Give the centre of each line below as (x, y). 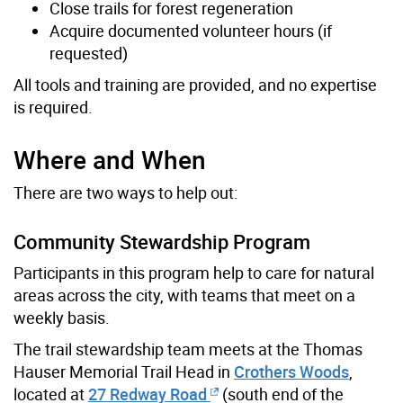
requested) (89, 54)
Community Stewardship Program (162, 242)
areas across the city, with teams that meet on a (184, 296)
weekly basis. (62, 318)
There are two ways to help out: (125, 193)
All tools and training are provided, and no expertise (195, 85)
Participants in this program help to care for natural (194, 273)
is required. (53, 107)
